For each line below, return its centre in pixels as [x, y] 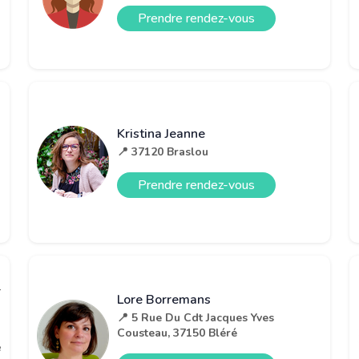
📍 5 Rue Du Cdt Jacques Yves [196, 318]
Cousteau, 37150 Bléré [177, 333]
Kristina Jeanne [161, 133]
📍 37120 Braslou [163, 151]
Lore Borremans [164, 300]
